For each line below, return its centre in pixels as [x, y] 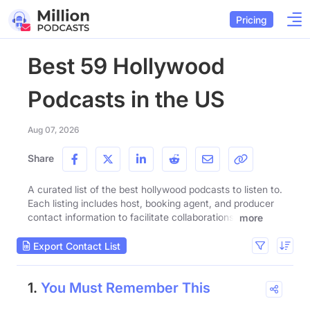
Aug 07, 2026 [53, 130]
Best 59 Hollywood [126, 66]
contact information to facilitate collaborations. [132, 217]
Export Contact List [75, 246]
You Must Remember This [126, 288]
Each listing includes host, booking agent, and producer [151, 203]
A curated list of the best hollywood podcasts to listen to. [155, 189]
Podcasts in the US [126, 99]
